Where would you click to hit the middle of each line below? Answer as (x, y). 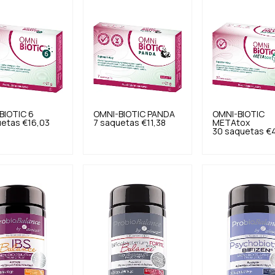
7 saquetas (116, 123)
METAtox (231, 123)
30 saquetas (238, 131)
